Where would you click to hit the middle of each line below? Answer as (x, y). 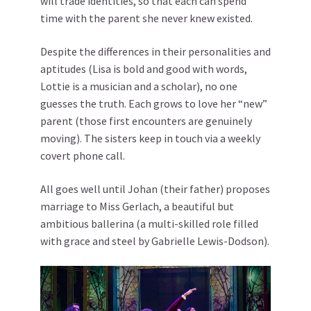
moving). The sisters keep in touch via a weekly (150, 138)
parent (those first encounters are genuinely (146, 121)
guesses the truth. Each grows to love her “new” (154, 104)
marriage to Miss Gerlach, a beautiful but (137, 207)
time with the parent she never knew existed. (146, 18)
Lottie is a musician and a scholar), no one (139, 86)
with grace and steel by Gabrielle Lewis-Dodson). (155, 241)
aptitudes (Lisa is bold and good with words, (144, 69)
